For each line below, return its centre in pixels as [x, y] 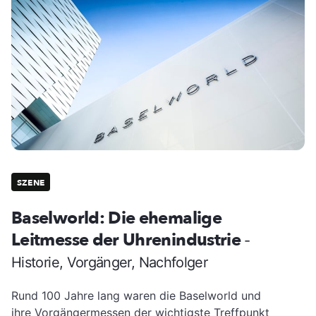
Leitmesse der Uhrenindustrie [128, 240]
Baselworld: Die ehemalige [116, 218]
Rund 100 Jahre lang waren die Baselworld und [136, 295]
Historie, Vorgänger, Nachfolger [110, 262]
